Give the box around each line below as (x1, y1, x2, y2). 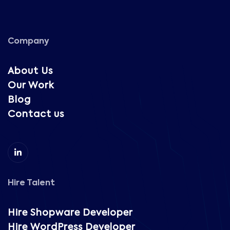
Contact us (8, 109, 64, 119)
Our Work (8, 81, 54, 90)
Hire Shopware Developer (8, 208, 133, 218)
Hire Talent (8, 179, 55, 187)
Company (8, 37, 49, 46)
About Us (8, 66, 53, 76)
